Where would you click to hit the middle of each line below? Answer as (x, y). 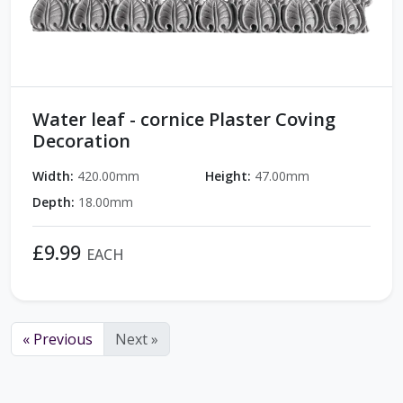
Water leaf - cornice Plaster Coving (184, 120)
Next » (137, 340)
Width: (53, 176)
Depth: (54, 202)
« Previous (58, 340)
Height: (228, 176)
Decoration (81, 141)
